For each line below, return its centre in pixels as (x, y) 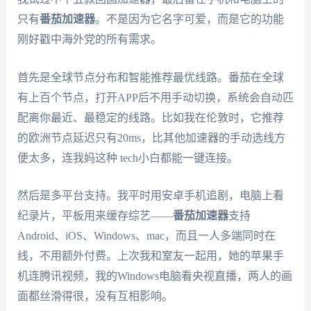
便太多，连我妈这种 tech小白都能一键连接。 (127, 158)
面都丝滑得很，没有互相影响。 (95, 296)
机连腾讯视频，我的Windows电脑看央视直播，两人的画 (154, 276)
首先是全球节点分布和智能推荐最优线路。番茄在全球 (150, 77)
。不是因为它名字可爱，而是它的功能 (189, 19)
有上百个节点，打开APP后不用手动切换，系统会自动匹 (155, 97)
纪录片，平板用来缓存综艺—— (95, 216)
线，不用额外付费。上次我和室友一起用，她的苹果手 (150, 256)
